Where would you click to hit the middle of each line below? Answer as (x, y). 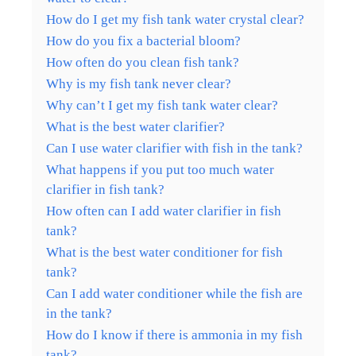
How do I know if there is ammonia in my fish (174, 335)
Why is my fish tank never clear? (139, 83)
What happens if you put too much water (160, 169)
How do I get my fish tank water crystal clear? (175, 19)
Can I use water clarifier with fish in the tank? (174, 148)
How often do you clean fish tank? (143, 62)
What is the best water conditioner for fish (164, 252)
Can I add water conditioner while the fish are (174, 293)
